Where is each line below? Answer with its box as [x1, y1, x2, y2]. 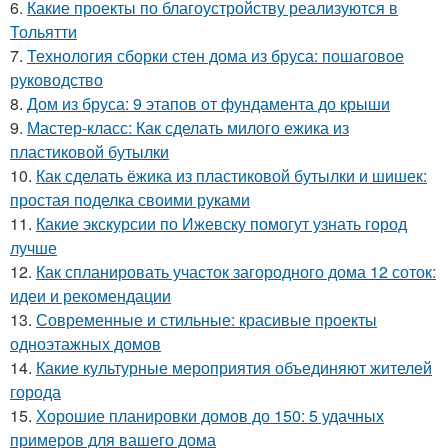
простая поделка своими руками [10, 187, 250, 211]
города [10, 379, 61, 403]
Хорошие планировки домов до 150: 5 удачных [36, 403, 384, 427]
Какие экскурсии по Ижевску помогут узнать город [36, 211, 407, 235]
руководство [10, 67, 103, 91]
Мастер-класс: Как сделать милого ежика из [27, 115, 349, 139]
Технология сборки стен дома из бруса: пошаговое [27, 43, 404, 67]
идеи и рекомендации [10, 283, 171, 307]
